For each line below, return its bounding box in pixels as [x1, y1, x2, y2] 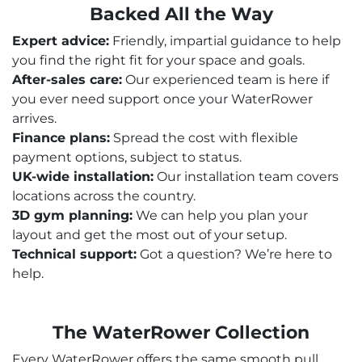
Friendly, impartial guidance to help [109, 33, 341, 49]
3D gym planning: [12, 208, 133, 224]
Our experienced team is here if [122, 72, 329, 88]
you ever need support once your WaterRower [12, 91, 313, 107]
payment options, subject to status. [12, 149, 242, 166]
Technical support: [12, 246, 137, 263]
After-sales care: [12, 72, 122, 88]
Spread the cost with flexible [110, 130, 298, 146]
